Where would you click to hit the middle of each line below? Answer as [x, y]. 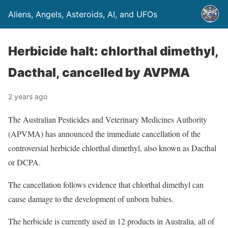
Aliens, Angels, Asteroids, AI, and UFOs [83, 14]
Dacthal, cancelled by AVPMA [99, 73]
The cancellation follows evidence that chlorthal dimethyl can [106, 184]
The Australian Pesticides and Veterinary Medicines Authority [108, 119]
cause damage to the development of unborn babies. [91, 199]
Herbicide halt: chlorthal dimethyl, [113, 51]
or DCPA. [24, 162]
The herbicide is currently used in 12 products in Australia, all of [111, 221]
